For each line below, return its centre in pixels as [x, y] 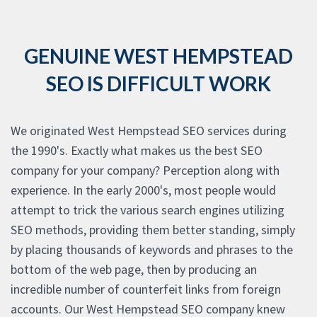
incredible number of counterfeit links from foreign [146, 289]
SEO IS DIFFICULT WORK [158, 84]
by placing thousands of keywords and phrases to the [152, 250]
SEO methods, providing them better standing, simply [153, 230]
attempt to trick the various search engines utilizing [148, 210]
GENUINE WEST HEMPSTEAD [158, 56]
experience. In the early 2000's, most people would [143, 190]
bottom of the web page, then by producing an [134, 270]
